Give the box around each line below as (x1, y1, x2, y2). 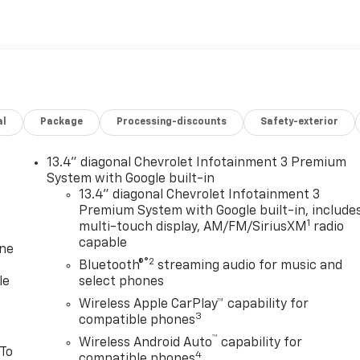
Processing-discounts (117, 117, 227, 128)
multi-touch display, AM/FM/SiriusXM (79, 221, 308, 235)
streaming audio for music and (154, 260, 343, 273)
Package (40, 117, 84, 128)
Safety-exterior (260, 117, 339, 128)
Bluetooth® (79, 260, 145, 273)
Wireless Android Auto (79, 337, 213, 350)
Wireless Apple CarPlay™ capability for (79, 298, 309, 312)
